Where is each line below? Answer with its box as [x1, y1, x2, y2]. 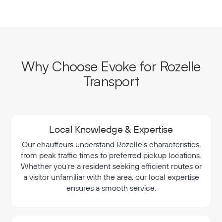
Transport [83, 72, 139, 90]
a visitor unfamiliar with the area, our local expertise [23, 172, 199, 182]
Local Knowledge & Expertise [49, 123, 173, 135]
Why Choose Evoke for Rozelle [21, 57, 201, 75]
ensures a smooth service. [66, 183, 156, 193]
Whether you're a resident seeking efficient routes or [20, 161, 202, 171]
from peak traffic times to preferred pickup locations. [21, 150, 201, 160]
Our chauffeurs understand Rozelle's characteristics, [21, 139, 201, 149]
